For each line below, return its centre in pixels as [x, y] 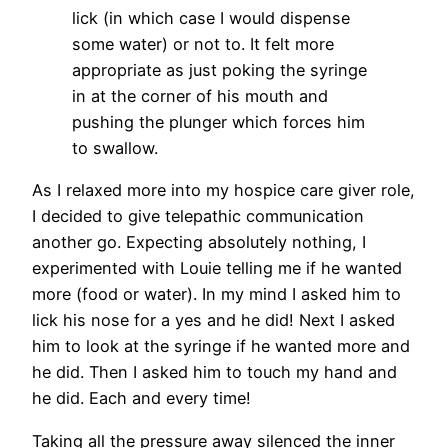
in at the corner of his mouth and [200, 96]
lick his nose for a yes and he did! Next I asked [213, 320]
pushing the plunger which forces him [218, 122]
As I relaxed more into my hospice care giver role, [223, 190]
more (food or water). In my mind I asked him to [216, 294]
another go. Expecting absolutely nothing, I [199, 242]
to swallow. [115, 148]
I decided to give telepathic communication [198, 216]
